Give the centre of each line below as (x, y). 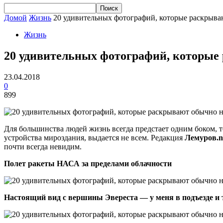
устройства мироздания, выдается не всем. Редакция (94, 137)
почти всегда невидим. (43, 146)
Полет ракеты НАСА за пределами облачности (88, 163)
